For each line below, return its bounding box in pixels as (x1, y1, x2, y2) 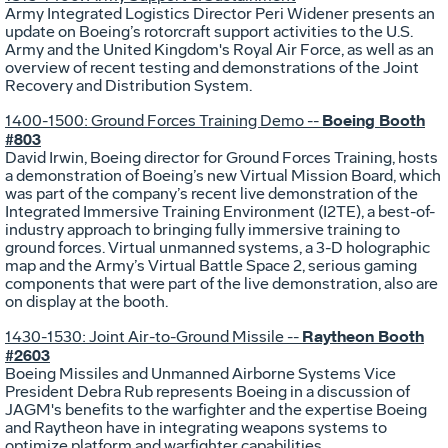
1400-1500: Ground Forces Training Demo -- (5, 110, 322, 130)
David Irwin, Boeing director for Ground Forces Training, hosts (5, 147, 438, 167)
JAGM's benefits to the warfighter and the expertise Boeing (5, 399, 427, 419)
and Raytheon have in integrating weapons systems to (5, 417, 387, 437)
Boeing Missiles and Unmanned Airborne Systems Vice (5, 363, 396, 383)
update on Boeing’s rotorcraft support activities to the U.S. (5, 21, 413, 41)
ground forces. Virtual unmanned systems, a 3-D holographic (5, 237, 430, 257)
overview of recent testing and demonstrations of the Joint (5, 57, 419, 77)
